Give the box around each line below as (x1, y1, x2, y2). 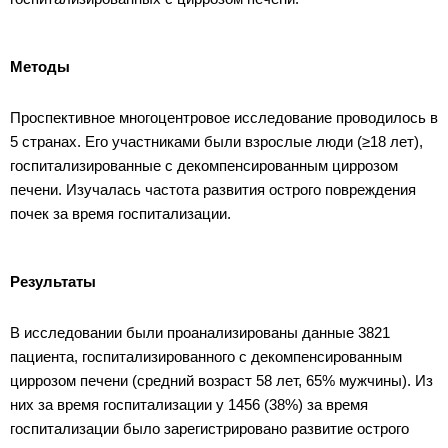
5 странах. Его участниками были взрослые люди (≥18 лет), (10, 132, 423, 150)
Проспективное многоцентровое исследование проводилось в (10, 108, 438, 126)
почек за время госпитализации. (10, 204, 231, 222)
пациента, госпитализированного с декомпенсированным (10, 347, 402, 365)
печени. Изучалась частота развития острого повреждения (10, 180, 416, 198)
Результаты (10, 272, 96, 290)
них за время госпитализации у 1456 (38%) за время (10, 395, 368, 413)
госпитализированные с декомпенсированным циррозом (10, 156, 398, 174)
